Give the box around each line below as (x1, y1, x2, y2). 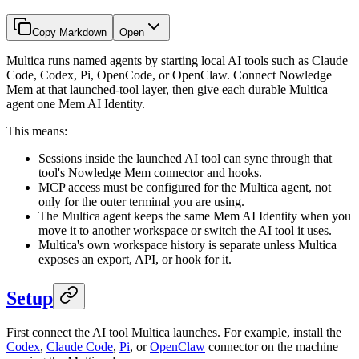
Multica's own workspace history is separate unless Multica (38, 238, 337, 252)
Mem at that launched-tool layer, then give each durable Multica (6, 83, 328, 97)
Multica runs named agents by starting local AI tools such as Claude (6, 54, 348, 68)
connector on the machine (205, 340, 338, 354)
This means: (6, 124, 67, 139)
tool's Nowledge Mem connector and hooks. (38, 166, 262, 180)
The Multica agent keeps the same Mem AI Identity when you (38, 209, 351, 224)
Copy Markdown (32, 26, 107, 39)
